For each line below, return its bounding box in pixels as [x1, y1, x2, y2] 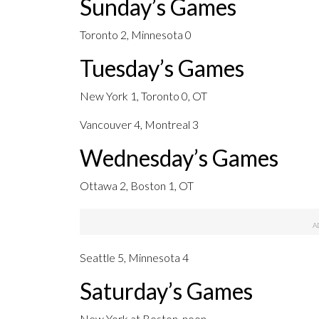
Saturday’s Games [80, 277, 253, 305]
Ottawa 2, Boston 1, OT [80, 179, 194, 193]
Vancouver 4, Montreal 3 [80, 117, 199, 132]
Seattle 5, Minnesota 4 [80, 251, 189, 265]
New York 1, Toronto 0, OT [80, 89, 207, 103]
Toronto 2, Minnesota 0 [80, 28, 192, 42]
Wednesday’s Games [80, 144, 278, 172]
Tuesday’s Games [80, 54, 244, 83]
